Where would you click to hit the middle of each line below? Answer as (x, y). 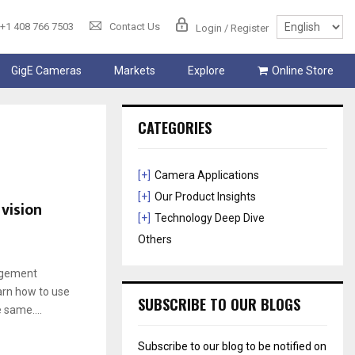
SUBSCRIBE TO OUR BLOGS (219, 305)
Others (155, 240)
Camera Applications (207, 176)
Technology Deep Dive (210, 218)
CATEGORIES (175, 128)
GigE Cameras (46, 71)
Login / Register (232, 28)
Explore (206, 71)
